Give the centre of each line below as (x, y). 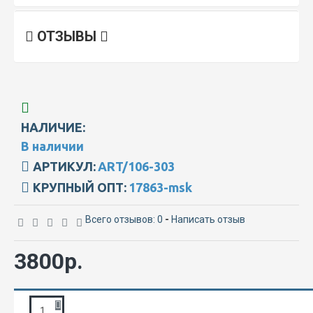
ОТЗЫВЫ (67, 36)
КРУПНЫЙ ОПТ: (80, 187)
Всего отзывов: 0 (124, 219)
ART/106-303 (136, 166)
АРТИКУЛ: (64, 166)
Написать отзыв (208, 219)
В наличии (52, 146)
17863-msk (160, 187)
